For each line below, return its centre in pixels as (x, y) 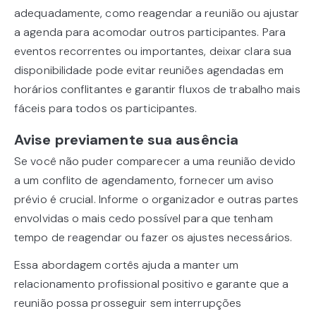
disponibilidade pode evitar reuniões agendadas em (149, 71)
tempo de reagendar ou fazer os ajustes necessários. (153, 238)
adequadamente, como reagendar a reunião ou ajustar (157, 13)
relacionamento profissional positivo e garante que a (152, 284)
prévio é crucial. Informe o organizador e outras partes (157, 200)
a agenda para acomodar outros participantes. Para (150, 32)
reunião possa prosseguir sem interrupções (128, 303)
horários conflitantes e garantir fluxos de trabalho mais (157, 90)
